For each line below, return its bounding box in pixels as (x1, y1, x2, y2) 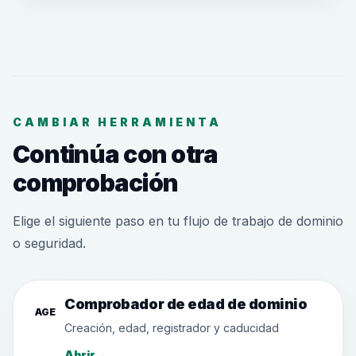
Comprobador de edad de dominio (64, 296, 308, 312)
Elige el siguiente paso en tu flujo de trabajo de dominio (13, 213, 343, 229)
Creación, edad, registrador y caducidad (64, 321, 279, 335)
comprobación (13, 168, 178, 197)
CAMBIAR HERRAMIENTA (13, 115, 222, 129)
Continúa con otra (13, 140, 219, 168)
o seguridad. (13, 235, 86, 251)
